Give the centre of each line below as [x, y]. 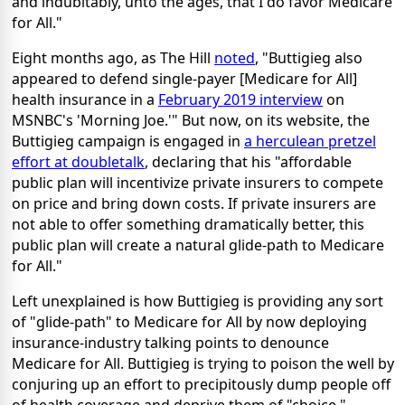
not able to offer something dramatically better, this [188, 224]
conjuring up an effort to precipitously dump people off [201, 384]
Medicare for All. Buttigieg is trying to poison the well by [203, 363]
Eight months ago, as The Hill [113, 57]
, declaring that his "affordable [248, 161]
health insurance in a [85, 99]
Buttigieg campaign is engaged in [128, 141]
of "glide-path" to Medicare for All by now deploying [189, 321]
